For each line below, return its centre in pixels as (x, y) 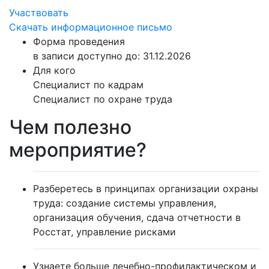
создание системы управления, (141, 203)
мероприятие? (78, 150)
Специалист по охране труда (103, 99)
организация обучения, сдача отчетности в (137, 217)
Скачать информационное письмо (91, 27)
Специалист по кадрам (88, 85)
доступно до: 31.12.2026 (134, 56)
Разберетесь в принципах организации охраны (146, 189)
